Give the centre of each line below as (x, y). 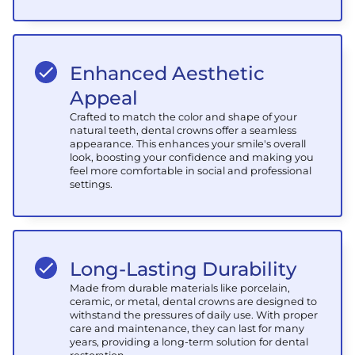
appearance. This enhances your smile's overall (188, 143)
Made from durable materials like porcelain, (180, 288)
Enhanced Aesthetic (168, 73)
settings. (92, 184)
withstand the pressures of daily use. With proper (194, 315)
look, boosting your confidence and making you (192, 157)
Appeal (104, 97)
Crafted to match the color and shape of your (184, 116)
